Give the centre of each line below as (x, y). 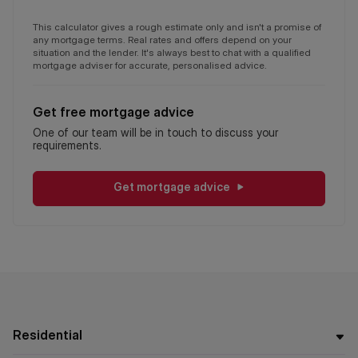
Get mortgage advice (172, 187)
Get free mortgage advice (113, 112)
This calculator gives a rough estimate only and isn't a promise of (177, 27)
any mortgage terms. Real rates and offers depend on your (162, 40)
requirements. (67, 145)
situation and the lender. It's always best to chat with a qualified (172, 52)
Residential (48, 335)
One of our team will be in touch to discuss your (155, 132)
